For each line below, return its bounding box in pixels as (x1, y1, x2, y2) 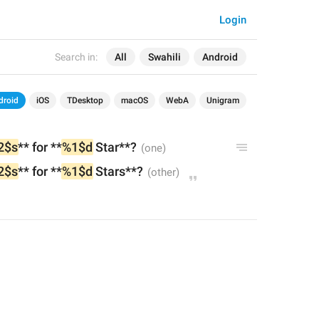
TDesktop (67, 95, 103, 105)
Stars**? (93, 164, 143, 179)
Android (202, 51, 238, 63)
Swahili (148, 51, 181, 63)
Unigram (206, 95, 239, 105)
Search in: (55, 51, 98, 63)
